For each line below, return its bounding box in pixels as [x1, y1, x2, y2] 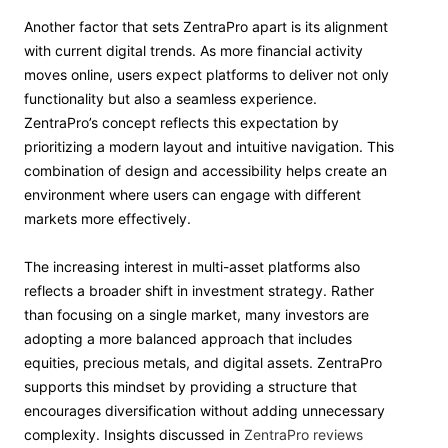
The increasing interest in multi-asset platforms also [24, 258, 360, 275]
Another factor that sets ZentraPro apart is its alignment [24, 18, 388, 35]
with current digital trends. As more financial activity [24, 42, 363, 59]
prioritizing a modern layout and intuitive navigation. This [24, 138, 394, 155]
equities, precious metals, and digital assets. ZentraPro [24, 354, 382, 371]
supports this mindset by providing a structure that [24, 378, 357, 395]
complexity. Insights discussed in [24, 426, 244, 443]
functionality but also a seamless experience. [24, 90, 317, 107]
